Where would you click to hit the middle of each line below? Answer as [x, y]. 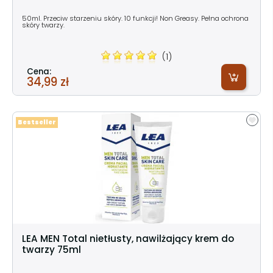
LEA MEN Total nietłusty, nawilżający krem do [128, 238]
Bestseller [37, 122]
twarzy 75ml [51, 249]
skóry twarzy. [43, 25]
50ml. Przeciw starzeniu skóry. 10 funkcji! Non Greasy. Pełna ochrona [135, 18]
